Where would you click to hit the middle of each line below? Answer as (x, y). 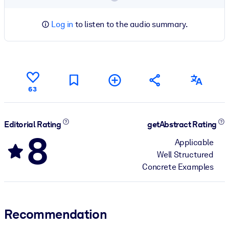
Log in (62, 24)
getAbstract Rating (183, 125)
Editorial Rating (33, 125)
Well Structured (185, 154)
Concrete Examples (178, 167)
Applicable (194, 142)
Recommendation (56, 214)
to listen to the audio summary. (131, 24)
